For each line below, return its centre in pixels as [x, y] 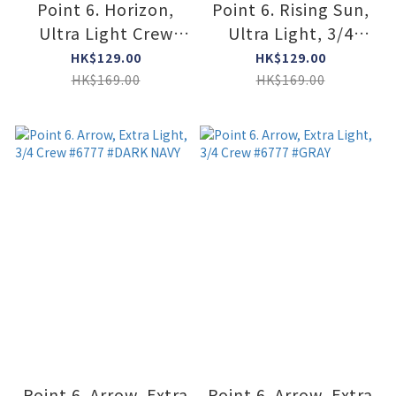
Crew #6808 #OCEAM [290, 57]
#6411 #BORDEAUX [106, 57]
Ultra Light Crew [106, 33]
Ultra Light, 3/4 [290, 33]
